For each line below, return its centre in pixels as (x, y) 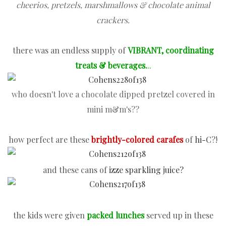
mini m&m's (109, 109)
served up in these (179, 215)
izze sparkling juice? (146, 170)
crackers (112, 20)
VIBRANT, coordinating (171, 50)
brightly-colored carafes (137, 140)
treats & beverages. (111, 66)
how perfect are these (50, 140)
